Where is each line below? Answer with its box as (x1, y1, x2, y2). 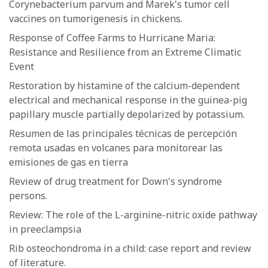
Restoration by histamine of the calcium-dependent (9, 79, 240, 92)
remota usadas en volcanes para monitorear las (9, 141, 223, 154)
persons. (9, 189, 47, 202)
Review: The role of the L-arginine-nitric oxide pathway (9, 208, 257, 221)
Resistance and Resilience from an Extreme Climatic (9, 45, 241, 59)
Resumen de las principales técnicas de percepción (9, 127, 237, 140)
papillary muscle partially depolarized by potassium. (9, 108, 245, 121)
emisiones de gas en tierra (9, 156, 128, 169)
